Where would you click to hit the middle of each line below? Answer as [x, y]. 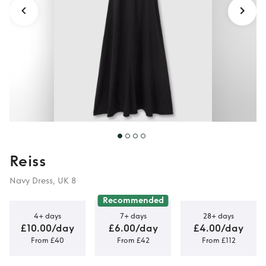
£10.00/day [47, 228]
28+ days [218, 216]
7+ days [133, 216]
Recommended [133, 200]
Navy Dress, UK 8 [43, 181]
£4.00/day [218, 228]
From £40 [47, 240]
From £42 [133, 240]
